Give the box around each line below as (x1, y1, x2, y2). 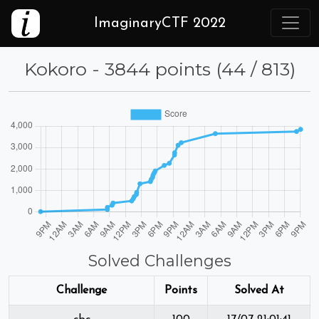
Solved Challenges (88, 251, 231, 270)
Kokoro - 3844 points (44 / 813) (23, 58, 296, 80)
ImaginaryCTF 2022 (93, 16, 226, 31)
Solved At (234, 285, 284, 296)
